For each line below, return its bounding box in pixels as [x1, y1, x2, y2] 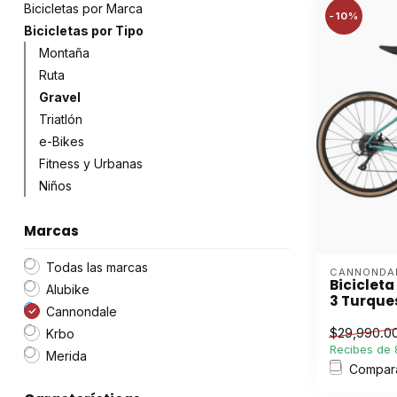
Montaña [39, 44, 90, 60]
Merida [46, 347, 87, 363]
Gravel [39, 89, 81, 105]
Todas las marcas [46, 259, 148, 275]
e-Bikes [39, 133, 84, 149]
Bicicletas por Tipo [24, 22, 144, 38]
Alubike [46, 281, 90, 297]
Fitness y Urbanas [39, 155, 143, 171]
